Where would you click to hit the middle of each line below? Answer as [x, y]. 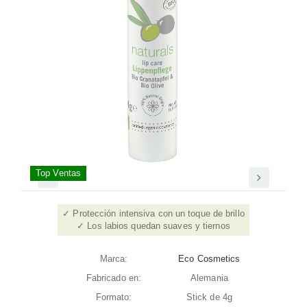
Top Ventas [58, 173]
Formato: [114, 297]
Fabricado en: [114, 278]
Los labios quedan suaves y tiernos [159, 225]
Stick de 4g [209, 297]
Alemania [209, 278]
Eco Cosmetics [209, 258]
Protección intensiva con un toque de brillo [159, 213]
